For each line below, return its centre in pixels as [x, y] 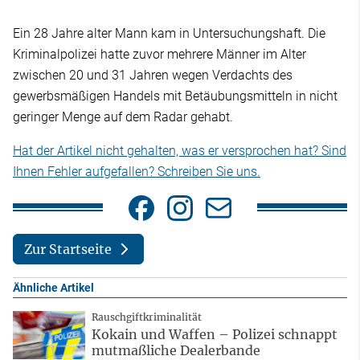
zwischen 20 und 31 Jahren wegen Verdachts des [153, 75]
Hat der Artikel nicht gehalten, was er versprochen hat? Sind [180, 150]
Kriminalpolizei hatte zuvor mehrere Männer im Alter [160, 54]
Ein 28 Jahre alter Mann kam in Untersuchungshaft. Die [169, 33]
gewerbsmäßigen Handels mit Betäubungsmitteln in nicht [175, 96]
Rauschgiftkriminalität [147, 317]
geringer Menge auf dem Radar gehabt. [123, 117]
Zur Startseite [67, 250]
